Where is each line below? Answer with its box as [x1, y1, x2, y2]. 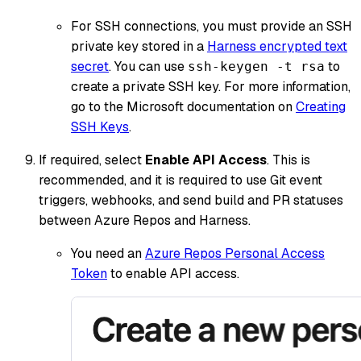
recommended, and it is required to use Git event [39, 171, 322, 189]
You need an [71, 244, 145, 262]
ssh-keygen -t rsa [188, 58, 325, 74]
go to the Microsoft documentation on [71, 98, 296, 115]
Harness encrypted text [207, 37, 347, 55]
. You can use [109, 57, 188, 75]
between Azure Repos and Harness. [39, 211, 251, 229]
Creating [296, 98, 346, 115]
